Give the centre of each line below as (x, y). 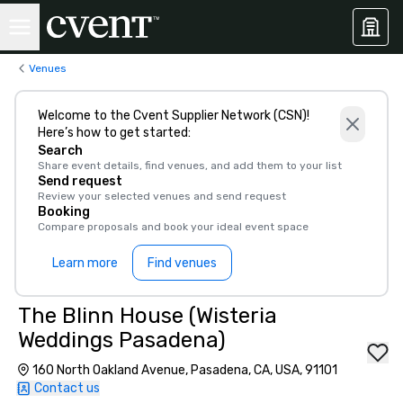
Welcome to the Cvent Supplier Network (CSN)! (174, 116)
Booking (64, 212)
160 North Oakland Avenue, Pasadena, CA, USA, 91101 (185, 370)
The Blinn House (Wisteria (148, 316)
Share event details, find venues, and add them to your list (190, 166)
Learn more (85, 263)
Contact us (67, 388)
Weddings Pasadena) (122, 340)
